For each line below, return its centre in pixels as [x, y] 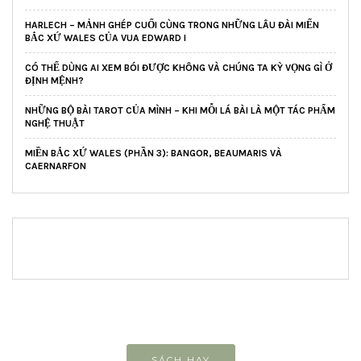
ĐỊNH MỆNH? [54, 81]
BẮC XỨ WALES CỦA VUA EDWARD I [106, 38]
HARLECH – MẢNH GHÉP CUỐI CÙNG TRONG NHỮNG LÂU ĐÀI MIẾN [172, 25]
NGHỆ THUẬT [55, 124]
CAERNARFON [56, 166]
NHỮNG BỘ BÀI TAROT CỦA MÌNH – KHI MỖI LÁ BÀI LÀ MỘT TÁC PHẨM [180, 111]
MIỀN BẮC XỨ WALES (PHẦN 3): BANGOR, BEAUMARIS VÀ [154, 154]
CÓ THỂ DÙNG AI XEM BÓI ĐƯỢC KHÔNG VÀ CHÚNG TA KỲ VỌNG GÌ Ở [178, 68]
